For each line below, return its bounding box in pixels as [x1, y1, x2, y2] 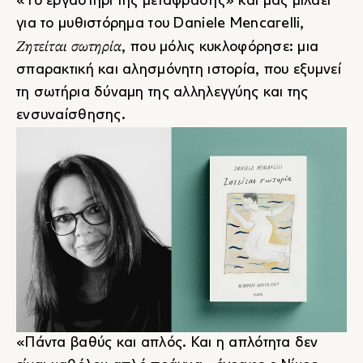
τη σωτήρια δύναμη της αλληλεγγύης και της [16, 86, 309, 100]
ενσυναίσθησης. [16, 109, 126, 122]
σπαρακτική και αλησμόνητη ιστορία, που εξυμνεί [16, 63, 341, 77]
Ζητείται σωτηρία [16, 40, 122, 54]
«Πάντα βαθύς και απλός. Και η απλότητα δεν [16, 336, 318, 351]
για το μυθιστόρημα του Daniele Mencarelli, [16, 17, 305, 31]
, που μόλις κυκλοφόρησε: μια [122, 41, 319, 54]
